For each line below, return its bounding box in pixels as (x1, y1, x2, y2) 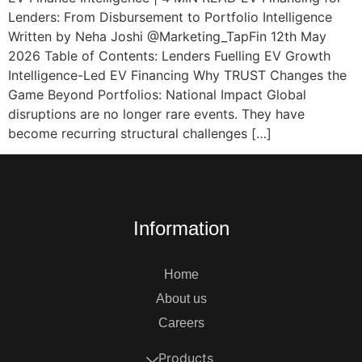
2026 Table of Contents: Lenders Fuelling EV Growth (8, 47, 330, 64)
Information (133, 217, 229, 240)
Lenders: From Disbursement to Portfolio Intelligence (8, 8, 332, 25)
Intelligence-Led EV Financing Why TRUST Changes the (8, 66, 347, 83)
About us (155, 292, 207, 306)
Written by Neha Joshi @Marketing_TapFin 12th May (8, 27, 326, 44)
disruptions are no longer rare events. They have (8, 105, 305, 122)
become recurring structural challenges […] (8, 124, 271, 141)
